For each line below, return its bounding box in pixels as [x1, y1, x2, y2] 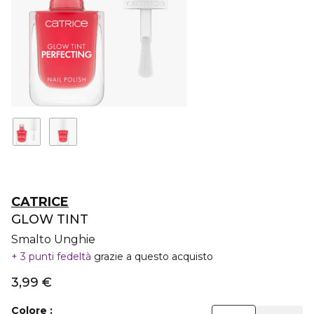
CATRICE [11, 194, 69, 210]
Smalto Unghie [11, 233, 95, 246]
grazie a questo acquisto [94, 250, 213, 263]
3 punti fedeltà [18, 250, 94, 263]
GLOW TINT [11, 212, 88, 227]
